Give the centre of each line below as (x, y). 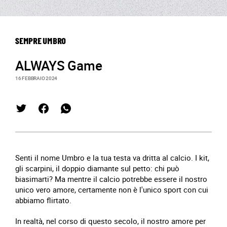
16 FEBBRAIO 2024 (36, 78)
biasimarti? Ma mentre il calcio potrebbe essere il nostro (111, 179)
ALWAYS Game (59, 66)
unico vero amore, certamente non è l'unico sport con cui (112, 190)
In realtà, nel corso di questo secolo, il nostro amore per (110, 221)
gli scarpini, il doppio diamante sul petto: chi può (97, 168)
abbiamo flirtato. (43, 200)
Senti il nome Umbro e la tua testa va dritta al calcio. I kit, (112, 158)
